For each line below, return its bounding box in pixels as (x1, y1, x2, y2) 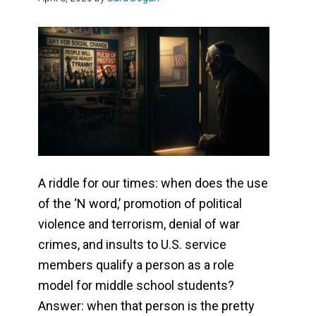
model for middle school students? (38, 278, 235, 293)
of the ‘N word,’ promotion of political (38, 196, 243, 212)
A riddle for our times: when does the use (38, 176, 269, 191)
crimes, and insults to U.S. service (38, 237, 227, 253)
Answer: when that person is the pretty (38, 298, 255, 314)
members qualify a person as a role (38, 257, 235, 273)
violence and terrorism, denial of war (38, 217, 241, 232)
